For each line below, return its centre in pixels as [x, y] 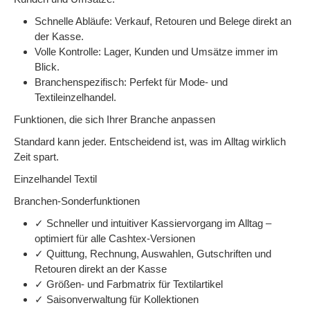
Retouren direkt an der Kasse [101, 269]
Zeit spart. [36, 157]
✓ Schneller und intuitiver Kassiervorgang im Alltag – [153, 223]
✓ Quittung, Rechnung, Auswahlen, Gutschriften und [153, 254]
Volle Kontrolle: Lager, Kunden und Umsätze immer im [156, 52]
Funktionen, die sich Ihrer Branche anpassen [115, 119]
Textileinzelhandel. [75, 97]
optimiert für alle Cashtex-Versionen [115, 238]
